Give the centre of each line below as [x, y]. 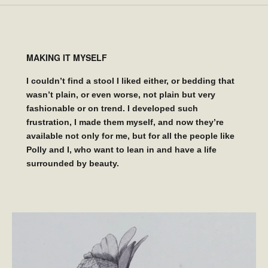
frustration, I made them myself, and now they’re [125, 122]
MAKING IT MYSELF [67, 58]
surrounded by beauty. [73, 164]
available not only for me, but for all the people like [130, 136]
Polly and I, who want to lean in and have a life [121, 150]
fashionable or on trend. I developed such [112, 109]
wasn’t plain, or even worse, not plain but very [121, 95]
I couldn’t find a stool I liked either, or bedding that [130, 81]
